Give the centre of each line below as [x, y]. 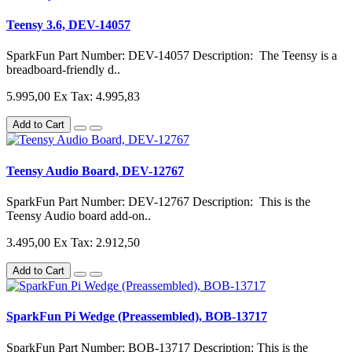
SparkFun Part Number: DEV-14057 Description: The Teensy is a [172, 56]
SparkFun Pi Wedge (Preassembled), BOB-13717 [137, 317]
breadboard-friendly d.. [63, 70]
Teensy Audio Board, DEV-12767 [95, 170]
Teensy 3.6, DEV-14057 [68, 25]
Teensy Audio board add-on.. [79, 215]
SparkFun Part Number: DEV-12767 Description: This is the [158, 201]
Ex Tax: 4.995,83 [97, 97]
